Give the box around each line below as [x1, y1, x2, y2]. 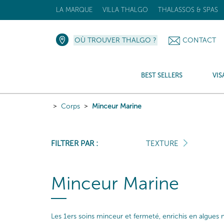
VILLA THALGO [102, 6, 148, 13]
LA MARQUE [56, 6, 92, 13]
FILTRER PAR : [51, 139, 98, 148]
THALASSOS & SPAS [158, 6, 218, 13]
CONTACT [182, 36, 216, 44]
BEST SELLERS [140, 71, 182, 79]
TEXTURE [146, 139, 178, 148]
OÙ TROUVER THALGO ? [74, 36, 156, 44]
